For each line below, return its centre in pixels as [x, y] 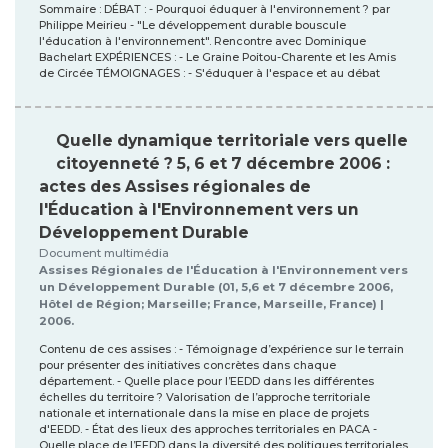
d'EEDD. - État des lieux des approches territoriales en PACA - [208, 429]
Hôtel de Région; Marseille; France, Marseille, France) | [211, 303]
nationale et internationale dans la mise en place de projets [204, 413]
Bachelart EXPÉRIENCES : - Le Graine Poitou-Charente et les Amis [217, 57]
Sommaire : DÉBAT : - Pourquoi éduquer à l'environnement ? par [214, 9]
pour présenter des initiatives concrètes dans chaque [187, 365]
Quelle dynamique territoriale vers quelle [232, 140]
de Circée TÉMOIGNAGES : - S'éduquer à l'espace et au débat [209, 73]
